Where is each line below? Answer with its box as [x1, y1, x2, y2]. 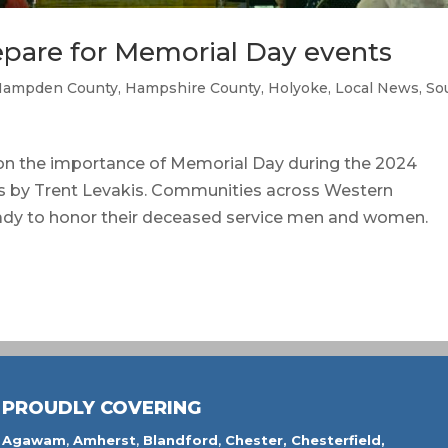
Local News [335, 78, 420, 97]
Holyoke [268, 78, 329, 97]
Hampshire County [125, 78, 262, 97]
